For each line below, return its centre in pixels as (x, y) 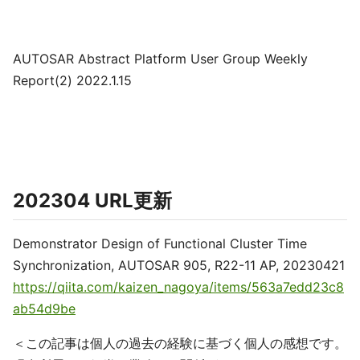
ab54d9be (44, 309)
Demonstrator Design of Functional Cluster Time (160, 243)
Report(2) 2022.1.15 (72, 80)
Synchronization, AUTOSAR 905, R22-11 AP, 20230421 (179, 265)
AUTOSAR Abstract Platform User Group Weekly (160, 59)
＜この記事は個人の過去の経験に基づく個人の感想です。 (180, 343)
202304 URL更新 (92, 200)
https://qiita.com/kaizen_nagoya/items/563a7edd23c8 (178, 287)
